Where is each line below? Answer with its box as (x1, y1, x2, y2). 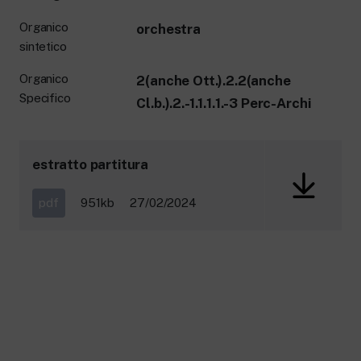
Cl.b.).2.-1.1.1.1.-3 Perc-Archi (136, 95, 311, 112)
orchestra (136, 21, 201, 38)
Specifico (19, 91, 71, 106)
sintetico (19, 39, 67, 54)
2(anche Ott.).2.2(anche (136, 73, 291, 89)
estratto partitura (32, 156, 149, 173)
